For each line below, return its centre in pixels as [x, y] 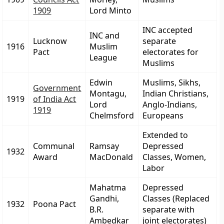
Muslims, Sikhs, [172, 82]
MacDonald [111, 157]
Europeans [163, 115]
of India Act [55, 99]
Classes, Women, [174, 157]
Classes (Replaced [176, 198]
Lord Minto [111, 10]
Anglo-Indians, [170, 104]
